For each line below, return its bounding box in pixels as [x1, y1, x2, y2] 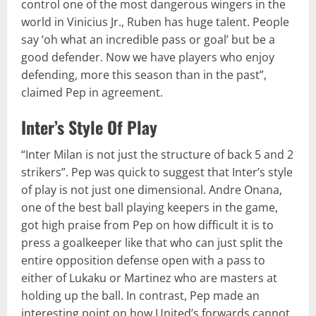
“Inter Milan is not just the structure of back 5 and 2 [21, 146, 293, 162]
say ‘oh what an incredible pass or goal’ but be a [21, 31, 275, 47]
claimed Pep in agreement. [21, 84, 163, 100]
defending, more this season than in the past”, [21, 66, 267, 83]
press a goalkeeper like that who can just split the [21, 234, 283, 250]
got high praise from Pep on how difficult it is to [21, 217, 274, 233]
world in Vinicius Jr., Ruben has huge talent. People [21, 13, 289, 30]
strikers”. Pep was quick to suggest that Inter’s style [21, 164, 293, 180]
